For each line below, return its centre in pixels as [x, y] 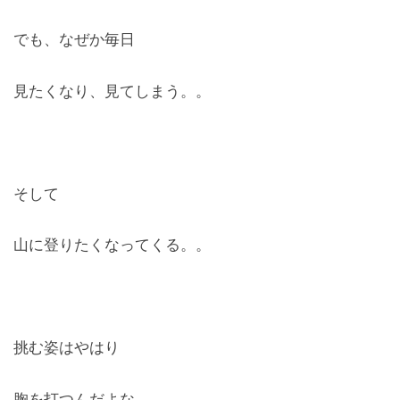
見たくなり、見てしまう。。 [112, 91]
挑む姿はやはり [67, 347]
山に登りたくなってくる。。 [112, 245]
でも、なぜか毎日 [74, 39]
